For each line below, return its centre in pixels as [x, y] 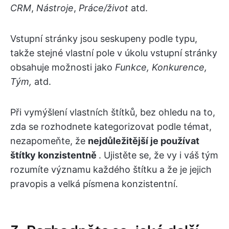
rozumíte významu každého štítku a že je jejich [111, 169]
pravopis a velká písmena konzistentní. [94, 184]
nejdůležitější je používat [144, 141]
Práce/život [104, 8]
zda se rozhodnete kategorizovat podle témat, [111, 126]
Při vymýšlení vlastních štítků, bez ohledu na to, [113, 112]
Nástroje [55, 8]
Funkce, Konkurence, [161, 67]
